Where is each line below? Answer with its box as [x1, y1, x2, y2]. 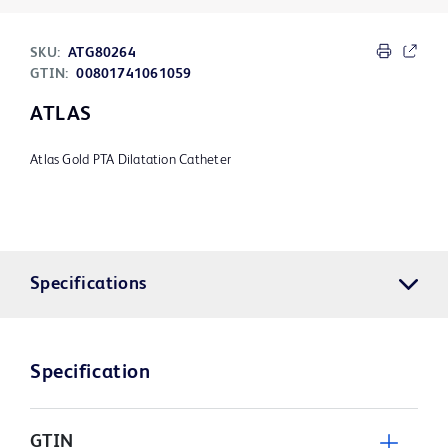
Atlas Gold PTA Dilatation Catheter [30, 153, 232, 168]
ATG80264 [68, 46, 136, 61]
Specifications [30, 275, 147, 294]
